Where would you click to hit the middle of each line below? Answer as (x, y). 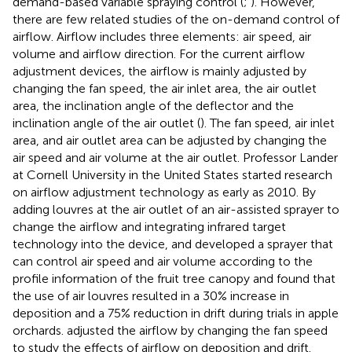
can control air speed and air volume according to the (163, 261)
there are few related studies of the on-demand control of (176, 19)
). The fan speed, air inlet (268, 123)
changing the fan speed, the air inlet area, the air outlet (165, 88)
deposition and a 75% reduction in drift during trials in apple (176, 313)
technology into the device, (92, 244)
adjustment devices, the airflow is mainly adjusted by (159, 71)
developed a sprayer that (264, 244)
